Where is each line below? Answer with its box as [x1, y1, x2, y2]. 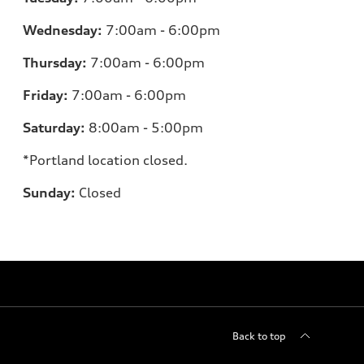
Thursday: [23, 54, 87, 71]
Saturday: [23, 119, 85, 136]
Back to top [232, 329, 286, 342]
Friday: [23, 86, 68, 103]
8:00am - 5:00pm [85, 119, 203, 136]
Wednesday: [23, 21, 102, 38]
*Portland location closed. [23, 151, 188, 168]
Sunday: [23, 184, 76, 201]
